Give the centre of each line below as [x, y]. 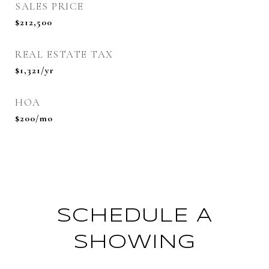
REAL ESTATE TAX [64, 54]
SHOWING [134, 243]
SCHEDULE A [134, 216]
